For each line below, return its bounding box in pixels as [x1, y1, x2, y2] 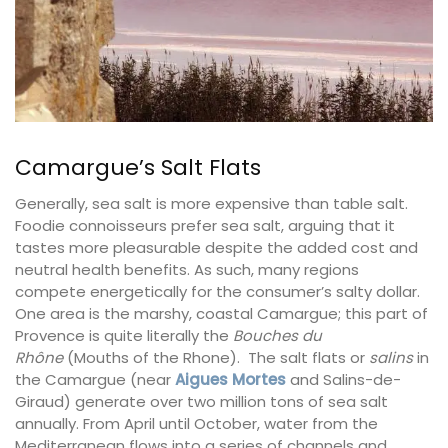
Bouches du [233, 324, 322, 346]
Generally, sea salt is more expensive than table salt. [15, 192, 408, 214]
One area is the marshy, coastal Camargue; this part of [15, 302, 428, 324]
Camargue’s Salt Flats [15, 151, 261, 183]
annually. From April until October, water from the [15, 412, 378, 434]
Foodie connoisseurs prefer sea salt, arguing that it [15, 214, 395, 236]
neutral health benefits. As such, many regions [15, 258, 359, 280]
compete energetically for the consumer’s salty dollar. [15, 280, 420, 302]
